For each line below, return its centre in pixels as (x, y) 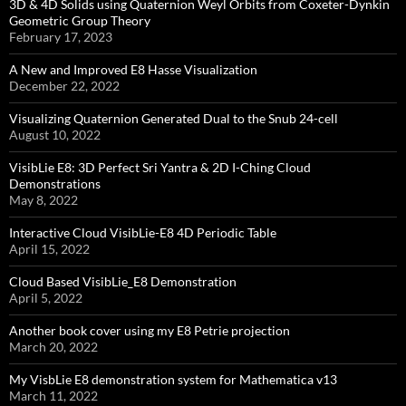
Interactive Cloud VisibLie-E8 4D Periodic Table (143, 233)
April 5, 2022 (46, 298)
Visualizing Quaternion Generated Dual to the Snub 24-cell (174, 119)
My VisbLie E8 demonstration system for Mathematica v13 (173, 380)
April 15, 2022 (49, 249)
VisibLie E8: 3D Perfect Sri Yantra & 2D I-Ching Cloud (160, 168)
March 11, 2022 (53, 396)
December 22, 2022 (64, 86)
